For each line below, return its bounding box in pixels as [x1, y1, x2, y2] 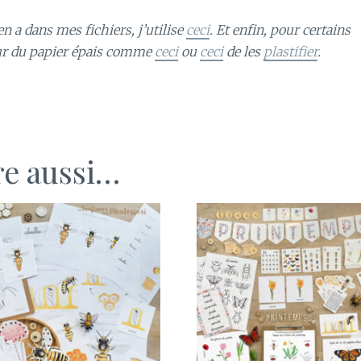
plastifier [263, 44, 317, 60]
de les [223, 44, 263, 60]
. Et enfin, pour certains [210, 22, 351, 39]
